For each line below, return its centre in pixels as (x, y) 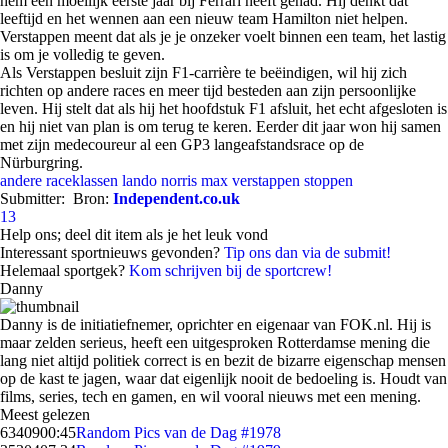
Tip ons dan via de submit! (307, 252)
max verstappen (250, 180)
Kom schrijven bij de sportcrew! (230, 270)
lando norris (159, 180)
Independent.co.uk (176, 198)
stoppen (328, 180)
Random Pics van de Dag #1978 (178, 432)
